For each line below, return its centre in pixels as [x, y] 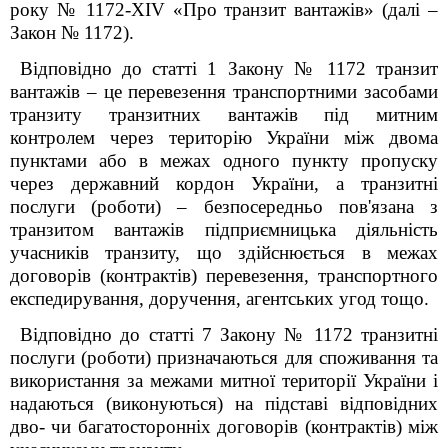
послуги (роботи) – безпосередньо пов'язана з [224, 206]
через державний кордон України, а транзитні [224, 183]
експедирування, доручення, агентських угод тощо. [219, 298]
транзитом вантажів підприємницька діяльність [224, 229]
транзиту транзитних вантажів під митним [224, 114]
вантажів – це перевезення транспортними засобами [224, 91]
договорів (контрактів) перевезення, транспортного [224, 275]
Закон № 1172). [72, 32]
